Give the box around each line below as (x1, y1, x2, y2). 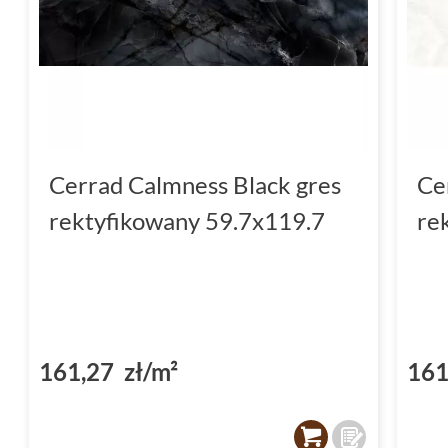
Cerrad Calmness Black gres (49, 169, 341, 199)
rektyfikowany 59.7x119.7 (49, 205, 325, 235)
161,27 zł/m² (39, 356, 178, 386)
